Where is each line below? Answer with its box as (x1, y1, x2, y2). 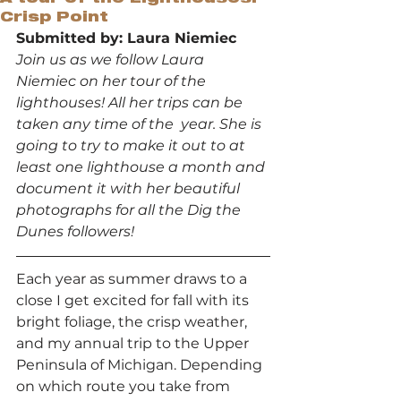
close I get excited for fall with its (16, 291, 252, 309)
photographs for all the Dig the (16, 200, 244, 218)
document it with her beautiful (16, 179, 243, 197)
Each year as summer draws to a (16, 269, 251, 287)
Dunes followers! (16, 222, 134, 240)
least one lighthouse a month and (16, 158, 269, 175)
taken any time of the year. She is (16, 115, 265, 132)
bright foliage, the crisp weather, (16, 312, 251, 330)
